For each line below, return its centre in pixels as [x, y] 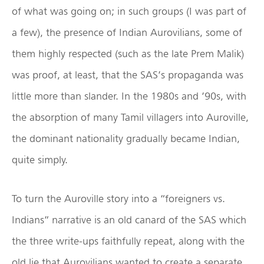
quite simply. [40, 160]
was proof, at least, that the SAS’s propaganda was [128, 75]
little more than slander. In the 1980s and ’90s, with [129, 96]
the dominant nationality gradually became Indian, [126, 138]
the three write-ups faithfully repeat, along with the [128, 241]
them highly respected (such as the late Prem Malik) [128, 54]
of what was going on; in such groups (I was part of [129, 11]
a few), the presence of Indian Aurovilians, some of [127, 32]
